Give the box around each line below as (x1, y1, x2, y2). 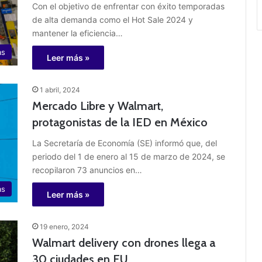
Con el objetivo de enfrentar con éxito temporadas (32, 1, 225, 12)
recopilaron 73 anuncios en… (32, 165, 142, 175)
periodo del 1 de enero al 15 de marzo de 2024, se (32, 151, 225, 162)
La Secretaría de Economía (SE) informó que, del (32, 138, 217, 149)
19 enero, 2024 (40, 222, 89, 232)
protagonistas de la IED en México (32, 115, 208, 130)
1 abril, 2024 (40, 85, 80, 95)
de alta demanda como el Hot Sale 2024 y (32, 15, 193, 25)
